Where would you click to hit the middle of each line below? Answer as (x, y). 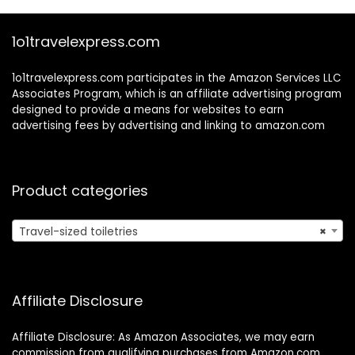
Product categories (80, 191)
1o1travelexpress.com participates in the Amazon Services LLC (176, 78)
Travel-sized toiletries (78, 231)
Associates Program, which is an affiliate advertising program (177, 94)
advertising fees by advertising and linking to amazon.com (168, 126)
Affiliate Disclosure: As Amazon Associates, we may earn (163, 337)
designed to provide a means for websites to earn (148, 110)
